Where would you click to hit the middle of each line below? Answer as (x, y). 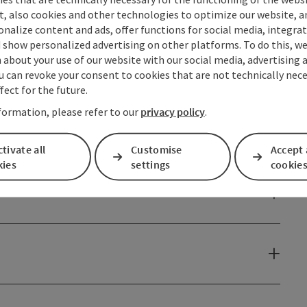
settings (151, 164)
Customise (157, 149)
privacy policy (172, 111)
